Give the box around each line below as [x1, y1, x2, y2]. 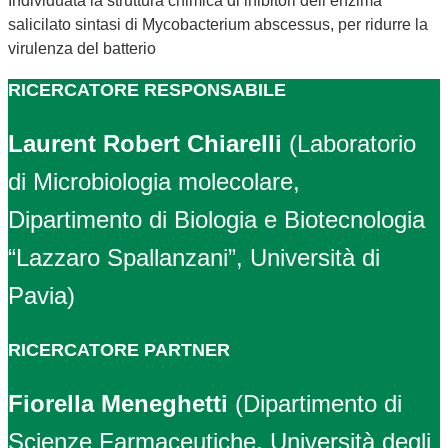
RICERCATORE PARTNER [8, 340, 230, 361]
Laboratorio [297, 130, 416, 158]
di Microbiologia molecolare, [8, 168, 300, 196]
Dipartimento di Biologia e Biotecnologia [8, 206, 425, 234]
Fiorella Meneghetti [8, 390, 228, 418]
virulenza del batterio [8, 40, 156, 58]
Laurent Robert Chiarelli [8, 130, 282, 158]
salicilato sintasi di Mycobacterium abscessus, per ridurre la [8, 16, 428, 34]
